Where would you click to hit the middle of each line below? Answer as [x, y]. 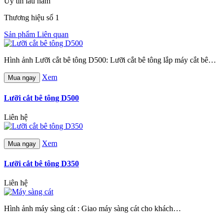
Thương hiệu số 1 [32, 18]
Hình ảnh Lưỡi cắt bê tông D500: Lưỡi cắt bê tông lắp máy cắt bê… [110, 60]
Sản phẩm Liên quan [36, 35]
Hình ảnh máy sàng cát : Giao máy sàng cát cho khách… [92, 209]
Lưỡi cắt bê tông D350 [41, 164]
